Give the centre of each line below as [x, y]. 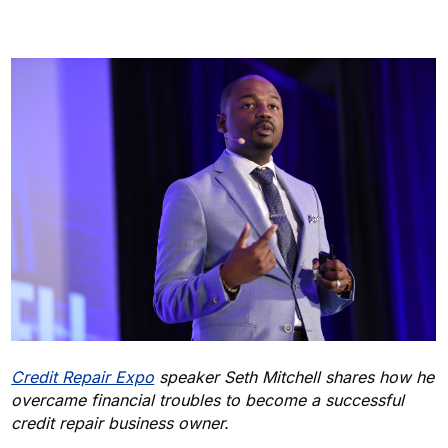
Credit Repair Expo [83, 376]
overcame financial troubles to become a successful [208, 399]
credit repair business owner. [120, 422]
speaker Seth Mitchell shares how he [297, 376]
